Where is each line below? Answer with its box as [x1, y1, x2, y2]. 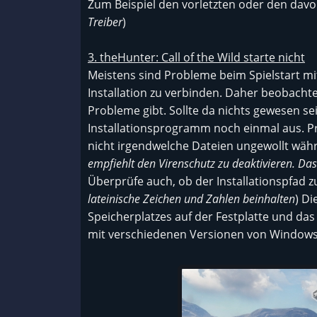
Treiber [88, 14, 122, 30]
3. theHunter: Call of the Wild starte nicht [88, 50, 305, 65]
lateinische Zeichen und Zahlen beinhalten [88, 191, 295, 207]
